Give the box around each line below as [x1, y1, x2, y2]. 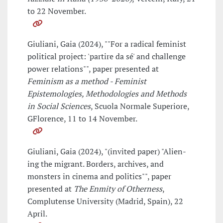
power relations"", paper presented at [27, 63, 159, 75]
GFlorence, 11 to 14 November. [27, 113, 137, 124]
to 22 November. [27, 5, 86, 17]
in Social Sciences [27, 101, 91, 112]
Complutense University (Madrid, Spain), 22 [27, 196, 183, 207]
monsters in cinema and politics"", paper [27, 171, 171, 182]
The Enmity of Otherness [74, 183, 162, 195]
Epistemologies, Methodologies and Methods [27, 88, 187, 100]
